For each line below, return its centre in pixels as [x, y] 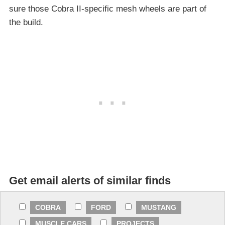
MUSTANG [159, 207]
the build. [26, 22]
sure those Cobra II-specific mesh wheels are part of [108, 9]
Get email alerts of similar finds [90, 180]
